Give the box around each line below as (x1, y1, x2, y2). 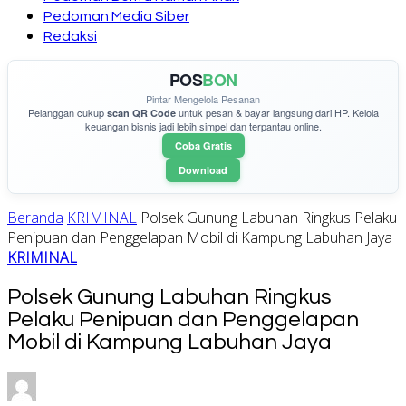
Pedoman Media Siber (43, 9, 189, 24)
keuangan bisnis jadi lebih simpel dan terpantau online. (84, 119, 322, 133)
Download (179, 163, 227, 177)
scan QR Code (106, 106, 176, 120)
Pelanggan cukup (27, 105, 107, 120)
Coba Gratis (174, 139, 232, 152)
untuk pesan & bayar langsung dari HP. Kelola (175, 105, 379, 120)
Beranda (7, 208, 63, 227)
